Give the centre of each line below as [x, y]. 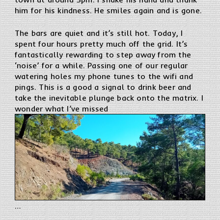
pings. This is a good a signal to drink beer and [103, 87]
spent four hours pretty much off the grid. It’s [101, 44]
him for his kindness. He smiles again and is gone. [109, 11]
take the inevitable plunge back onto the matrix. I [109, 98]
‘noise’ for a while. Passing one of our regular [101, 66]
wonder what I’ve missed [62, 109]
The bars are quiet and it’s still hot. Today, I [99, 33]
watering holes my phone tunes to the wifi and [104, 76]
